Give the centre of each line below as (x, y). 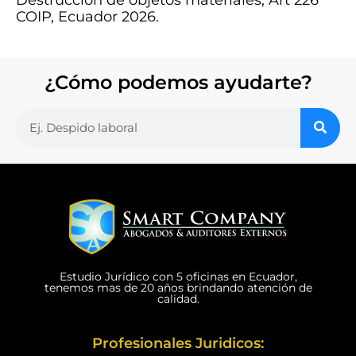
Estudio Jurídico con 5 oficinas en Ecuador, (178, 276)
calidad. (178, 298)
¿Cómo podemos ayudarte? (178, 82)
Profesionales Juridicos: (178, 343)
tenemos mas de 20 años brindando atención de (178, 287)
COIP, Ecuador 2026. (87, 16)
